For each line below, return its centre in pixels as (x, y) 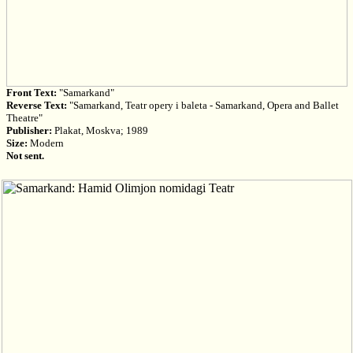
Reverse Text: (36, 105)
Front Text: (31, 93)
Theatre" (24, 118)
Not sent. (25, 156)
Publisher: (29, 130)
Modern (45, 143)
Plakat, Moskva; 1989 (100, 130)
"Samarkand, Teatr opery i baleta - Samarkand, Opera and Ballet (203, 105)
